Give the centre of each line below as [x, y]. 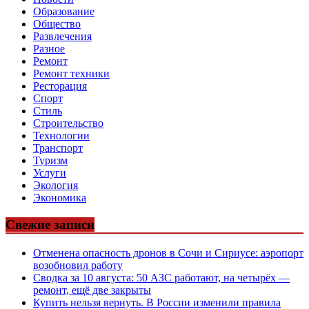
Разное [49, 49]
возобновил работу [78, 265]
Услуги [50, 173]
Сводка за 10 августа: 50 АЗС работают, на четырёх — [161, 277]
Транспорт [58, 148]
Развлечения [62, 37]
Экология [56, 186]
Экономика [60, 198]
